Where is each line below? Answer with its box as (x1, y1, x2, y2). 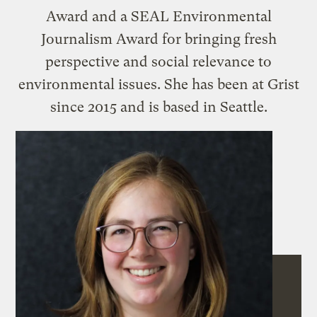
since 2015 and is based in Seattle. (50, 98, 267, 115)
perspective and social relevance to (45, 53, 272, 70)
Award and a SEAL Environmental (45, 8, 272, 25)
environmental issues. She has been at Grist (18, 76, 299, 93)
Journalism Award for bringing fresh (40, 30, 277, 47)
